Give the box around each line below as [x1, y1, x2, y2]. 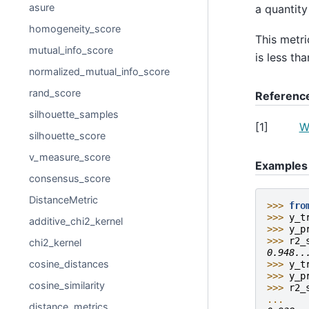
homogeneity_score [29, 23, 121, 34]
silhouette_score [29, 130, 106, 141]
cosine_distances [29, 258, 110, 270]
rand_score [29, 87, 81, 99]
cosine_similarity [29, 279, 106, 291]
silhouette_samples [29, 108, 119, 120]
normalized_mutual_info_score [29, 66, 170, 77]
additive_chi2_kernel [29, 215, 123, 227]
